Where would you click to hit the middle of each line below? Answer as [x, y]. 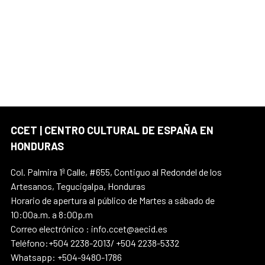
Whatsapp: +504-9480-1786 [66, 257]
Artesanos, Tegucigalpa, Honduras [78, 186]
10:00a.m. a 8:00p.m [52, 215]
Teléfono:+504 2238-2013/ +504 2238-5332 [95, 243]
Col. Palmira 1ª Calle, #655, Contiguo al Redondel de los [116, 172]
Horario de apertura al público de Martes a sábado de [113, 201]
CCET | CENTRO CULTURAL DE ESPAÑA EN [112, 130]
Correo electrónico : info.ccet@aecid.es [89, 229]
